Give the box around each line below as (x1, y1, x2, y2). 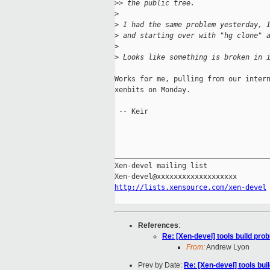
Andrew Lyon (205, 243, 250, 252)
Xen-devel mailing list (115, 162, 207, 171)
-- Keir (115, 107, 148, 116)
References (138, 221, 178, 230)
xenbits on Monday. (115, 86, 190, 95)
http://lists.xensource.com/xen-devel (115, 183, 266, 192)
